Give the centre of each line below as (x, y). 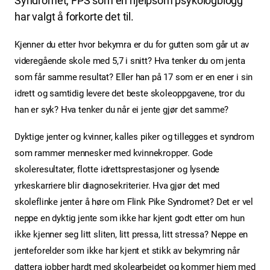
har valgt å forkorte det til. (74, 16)
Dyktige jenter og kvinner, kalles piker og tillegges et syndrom (134, 137)
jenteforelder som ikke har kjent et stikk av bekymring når (127, 250)
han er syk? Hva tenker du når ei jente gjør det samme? (122, 109)
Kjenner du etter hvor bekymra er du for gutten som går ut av (132, 44)
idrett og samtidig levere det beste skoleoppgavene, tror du (130, 93)
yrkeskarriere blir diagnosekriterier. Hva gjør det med (117, 185)
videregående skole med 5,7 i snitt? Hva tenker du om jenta (130, 61)
